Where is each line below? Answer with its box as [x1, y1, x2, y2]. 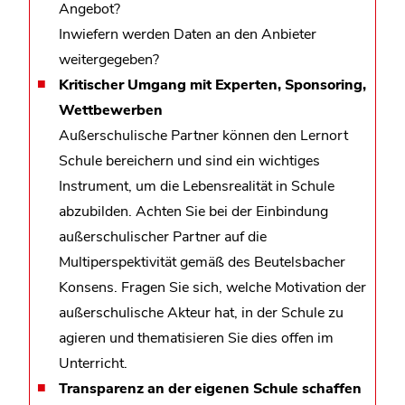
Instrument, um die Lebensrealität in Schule [59, 175, 334, 196]
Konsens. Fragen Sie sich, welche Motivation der [59, 277, 366, 297]
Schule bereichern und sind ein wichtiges [59, 150, 320, 171]
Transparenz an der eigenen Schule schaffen [59, 378, 365, 399]
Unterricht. [59, 353, 127, 373]
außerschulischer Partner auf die [59, 226, 267, 247]
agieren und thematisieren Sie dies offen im [59, 327, 334, 348]
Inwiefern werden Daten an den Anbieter [59, 24, 316, 44]
